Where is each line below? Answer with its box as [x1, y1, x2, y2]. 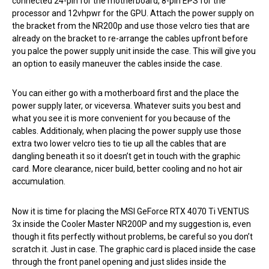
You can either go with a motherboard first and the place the [12, 88, 239, 98]
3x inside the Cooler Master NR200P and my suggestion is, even [12, 219, 251, 229]
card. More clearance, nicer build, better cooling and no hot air [12, 164, 243, 174]
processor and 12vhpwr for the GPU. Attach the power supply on [12, 8, 254, 19]
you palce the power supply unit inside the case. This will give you [12, 46, 256, 56]
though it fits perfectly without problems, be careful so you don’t [12, 231, 253, 241]
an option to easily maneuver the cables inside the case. [12, 59, 222, 69]
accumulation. [12, 177, 65, 187]
